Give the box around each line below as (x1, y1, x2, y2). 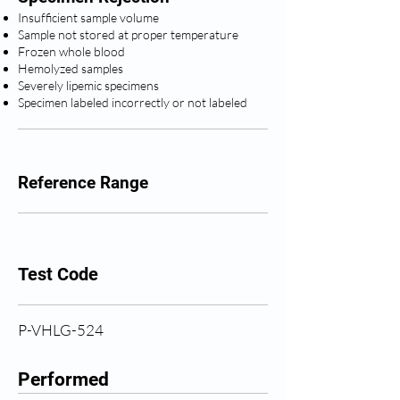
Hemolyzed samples (18, 61, 123, 76)
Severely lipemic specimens (18, 78, 159, 93)
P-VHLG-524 (18, 321, 104, 339)
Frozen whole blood (18, 44, 125, 59)
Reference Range (18, 172, 148, 193)
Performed (18, 369, 109, 390)
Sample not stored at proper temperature (18, 27, 238, 42)
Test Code (18, 263, 98, 285)
